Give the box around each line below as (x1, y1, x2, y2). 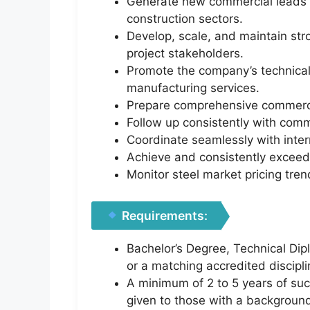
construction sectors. (127, 12, 243, 26)
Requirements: (119, 208, 208, 223)
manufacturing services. (127, 81, 259, 95)
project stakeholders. (127, 46, 244, 61)
